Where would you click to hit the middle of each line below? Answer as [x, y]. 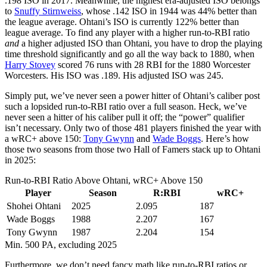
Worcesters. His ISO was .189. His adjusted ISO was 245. [114, 75]
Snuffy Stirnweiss [48, 11]
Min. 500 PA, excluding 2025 [61, 244]
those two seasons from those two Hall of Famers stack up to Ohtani [133, 149]
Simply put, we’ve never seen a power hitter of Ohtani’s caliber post [132, 95]
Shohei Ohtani [34, 206]
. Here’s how [225, 138]
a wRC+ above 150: [44, 138]
